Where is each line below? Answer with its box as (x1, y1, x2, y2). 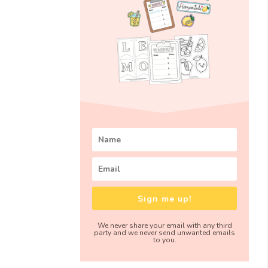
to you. (153, 234, 176, 245)
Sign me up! (138, 193, 192, 205)
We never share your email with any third (97, 220, 232, 230)
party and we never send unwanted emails (94, 227, 236, 237)
